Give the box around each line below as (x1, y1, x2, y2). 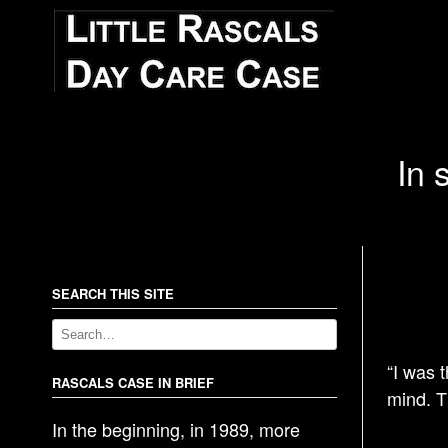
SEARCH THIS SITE (52, 284, 174, 303)
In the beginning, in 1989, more (52, 416, 300, 442)
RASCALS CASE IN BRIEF (52, 373, 214, 392)
